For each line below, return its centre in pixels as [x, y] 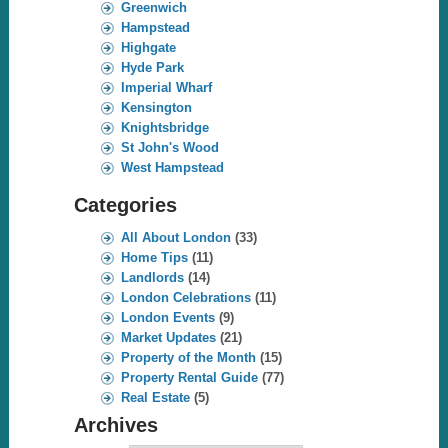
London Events [167, 318]
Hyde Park [152, 68]
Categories [125, 205]
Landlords [152, 278]
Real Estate [155, 398]
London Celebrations [185, 298]
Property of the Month [188, 358]
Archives [115, 425]
